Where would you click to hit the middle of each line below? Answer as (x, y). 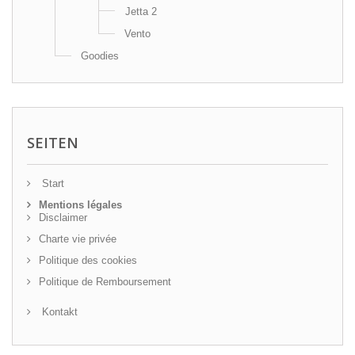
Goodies (100, 56)
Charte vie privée (78, 239)
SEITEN (53, 143)
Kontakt (58, 312)
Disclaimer (63, 218)
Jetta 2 (141, 11)
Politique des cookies (88, 260)
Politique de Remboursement (105, 282)
